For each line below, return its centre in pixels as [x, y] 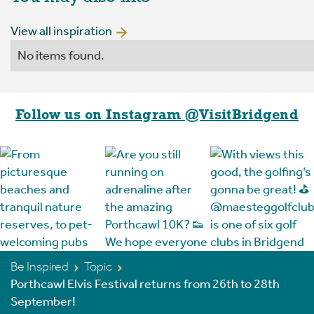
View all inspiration [61, 31]
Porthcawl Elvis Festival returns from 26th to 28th [145, 284]
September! [43, 302]
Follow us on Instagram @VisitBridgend [157, 116]
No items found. [61, 56]
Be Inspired [40, 267]
